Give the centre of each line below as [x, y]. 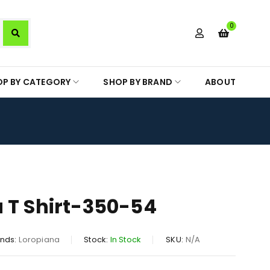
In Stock [126, 240]
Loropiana [39, 240]
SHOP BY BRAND [138, 82]
